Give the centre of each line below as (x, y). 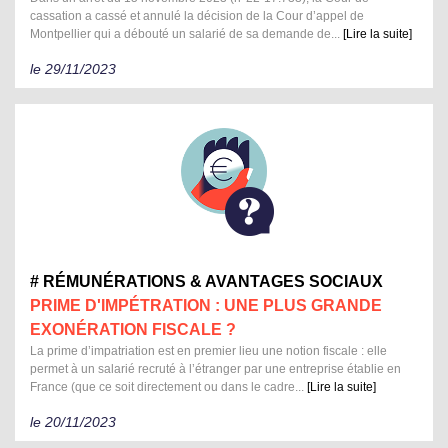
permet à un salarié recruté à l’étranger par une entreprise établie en (215, 369)
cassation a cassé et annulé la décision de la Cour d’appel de (197, 16)
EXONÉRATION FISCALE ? (133, 330)
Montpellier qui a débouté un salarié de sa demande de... (186, 34)
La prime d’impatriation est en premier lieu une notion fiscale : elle (208, 351)
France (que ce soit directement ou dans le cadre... (168, 387)
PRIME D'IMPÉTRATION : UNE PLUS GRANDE (206, 306)
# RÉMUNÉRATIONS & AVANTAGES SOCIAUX (206, 282)
